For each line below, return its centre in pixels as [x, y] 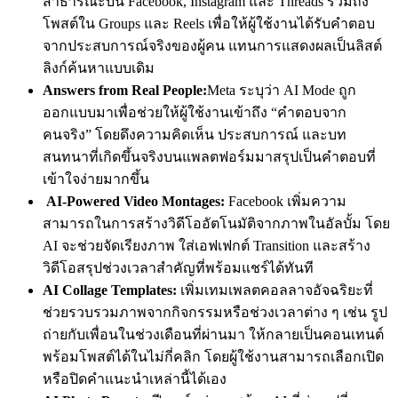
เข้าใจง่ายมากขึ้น [96, 179]
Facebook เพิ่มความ [287, 202]
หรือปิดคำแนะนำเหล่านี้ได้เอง [135, 379]
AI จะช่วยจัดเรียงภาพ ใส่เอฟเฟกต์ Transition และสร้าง [207, 246]
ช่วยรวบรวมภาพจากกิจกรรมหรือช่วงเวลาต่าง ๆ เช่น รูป [215, 313]
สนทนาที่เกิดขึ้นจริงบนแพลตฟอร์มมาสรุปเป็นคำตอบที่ [209, 157]
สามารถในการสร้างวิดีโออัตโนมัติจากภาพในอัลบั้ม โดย [216, 224]
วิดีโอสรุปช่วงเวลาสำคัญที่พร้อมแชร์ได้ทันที [178, 268]
